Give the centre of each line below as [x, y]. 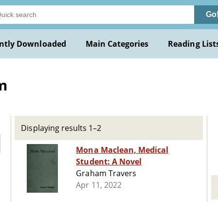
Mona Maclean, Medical [122, 150]
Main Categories [117, 44]
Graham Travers [106, 173]
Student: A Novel [109, 162]
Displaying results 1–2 [61, 128]
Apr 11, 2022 [99, 185]
